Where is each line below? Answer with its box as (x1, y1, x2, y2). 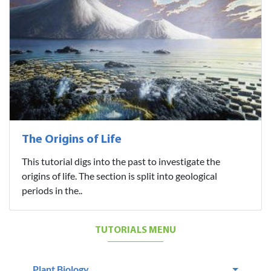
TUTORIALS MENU (95, 225, 176, 235)
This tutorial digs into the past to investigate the (22, 155, 220, 167)
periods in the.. (22, 184, 82, 196)
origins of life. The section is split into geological (22, 169, 217, 181)
